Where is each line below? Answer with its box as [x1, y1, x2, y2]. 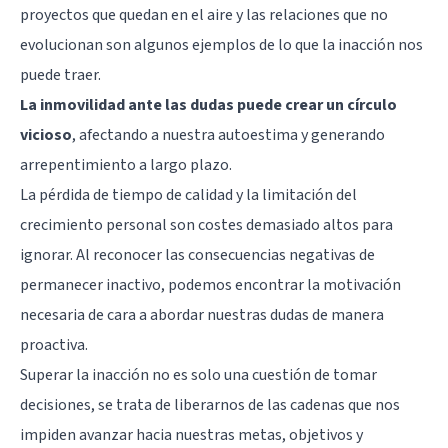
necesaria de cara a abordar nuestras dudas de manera [20, 303, 384, 326]
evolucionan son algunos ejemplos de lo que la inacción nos [20, 33, 423, 56]
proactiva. [20, 333, 88, 356]
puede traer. [20, 63, 101, 86]
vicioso [20, 123, 72, 146]
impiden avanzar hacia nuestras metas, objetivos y [20, 423, 363, 446]
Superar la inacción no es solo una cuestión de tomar [20, 363, 377, 386]
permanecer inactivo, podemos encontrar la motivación [20, 273, 401, 296]
